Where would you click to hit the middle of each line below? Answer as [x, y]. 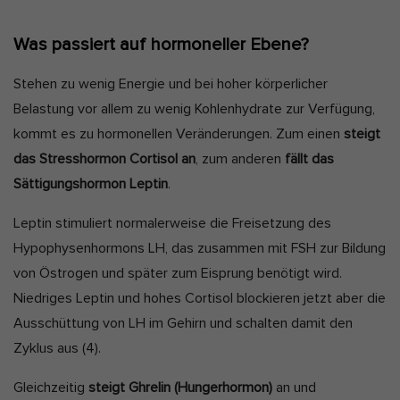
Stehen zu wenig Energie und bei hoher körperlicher [171, 84]
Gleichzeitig [51, 388]
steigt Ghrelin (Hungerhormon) [180, 388]
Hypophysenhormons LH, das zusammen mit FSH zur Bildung [200, 249]
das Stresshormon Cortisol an [104, 159]
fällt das [309, 159]
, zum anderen [240, 159]
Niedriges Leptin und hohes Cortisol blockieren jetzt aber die [200, 299]
